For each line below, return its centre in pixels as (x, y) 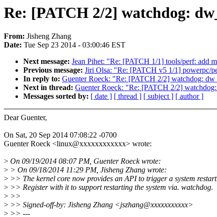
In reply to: (43, 79)
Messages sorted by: (57, 96)
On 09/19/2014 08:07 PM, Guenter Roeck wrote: (85, 161)
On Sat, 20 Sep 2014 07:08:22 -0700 (60, 135)
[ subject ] (158, 96)
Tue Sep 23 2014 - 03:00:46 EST (75, 45)
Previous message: (54, 70)
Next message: (47, 62)
